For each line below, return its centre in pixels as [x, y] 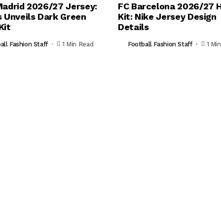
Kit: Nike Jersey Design [167, 16]
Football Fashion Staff [160, 44]
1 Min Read [78, 44]
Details [133, 27]
